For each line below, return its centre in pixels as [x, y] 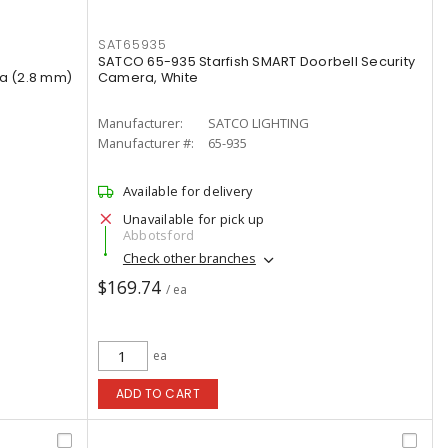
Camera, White [148, 77]
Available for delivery [187, 191]
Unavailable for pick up [193, 219]
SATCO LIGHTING [258, 123]
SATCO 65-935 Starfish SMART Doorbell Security [256, 61]
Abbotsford [158, 235]
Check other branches [189, 258]
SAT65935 [132, 44]
